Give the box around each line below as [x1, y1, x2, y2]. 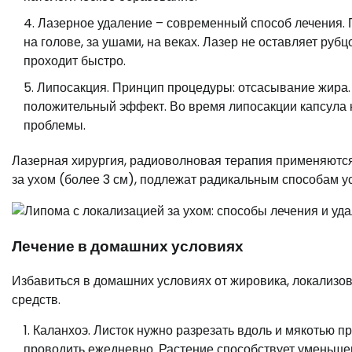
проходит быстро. [24, 51, 126, 70]
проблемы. [24, 115, 86, 134]
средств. [12, 291, 60, 310]
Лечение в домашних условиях [12, 235, 244, 257]
